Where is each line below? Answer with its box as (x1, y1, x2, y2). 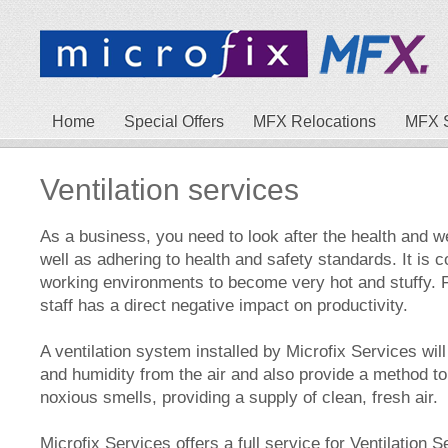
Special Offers (124, 113, 224, 130)
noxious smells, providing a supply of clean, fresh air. (40, 387, 443, 407)
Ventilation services (40, 173, 299, 206)
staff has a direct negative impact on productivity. (40, 295, 413, 315)
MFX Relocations (253, 113, 376, 130)
